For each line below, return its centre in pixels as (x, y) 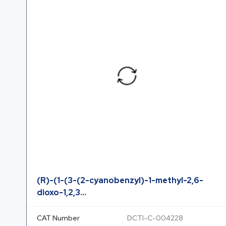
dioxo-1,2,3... (62, 192)
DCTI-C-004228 (155, 218)
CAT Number (58, 218)
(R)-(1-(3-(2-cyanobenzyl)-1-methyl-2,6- (120, 180)
